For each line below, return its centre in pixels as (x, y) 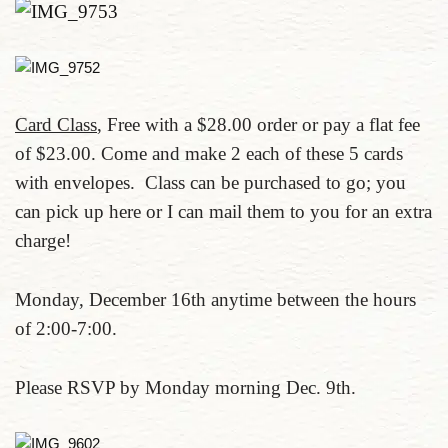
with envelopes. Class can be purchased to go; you (210, 182)
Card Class (56, 124)
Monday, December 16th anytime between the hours (215, 299)
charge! (43, 240)
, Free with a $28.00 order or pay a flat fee (258, 124)
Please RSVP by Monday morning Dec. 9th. (185, 387)
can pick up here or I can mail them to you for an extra (223, 211)
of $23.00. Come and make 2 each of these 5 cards (209, 153)
